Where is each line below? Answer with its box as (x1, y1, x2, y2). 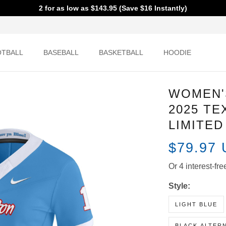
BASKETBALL (98, 47, 138, 58)
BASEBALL (47, 47, 78, 58)
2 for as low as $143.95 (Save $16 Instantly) (30, 3, 196, 13)
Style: (168, 192, 192, 204)
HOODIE (157, 47, 185, 58)
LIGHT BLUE (175, 212, 215, 221)
